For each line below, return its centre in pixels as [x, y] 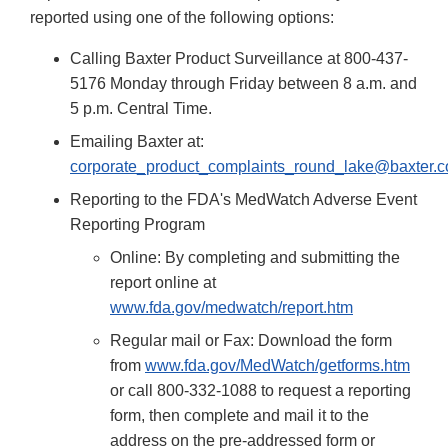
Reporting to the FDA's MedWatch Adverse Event [243, 200]
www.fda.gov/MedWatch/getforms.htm [277, 366]
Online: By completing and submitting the [255, 258]
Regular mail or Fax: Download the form [251, 341]
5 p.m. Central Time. [141, 109]
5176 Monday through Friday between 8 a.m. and [243, 84]
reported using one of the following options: [182, 18]
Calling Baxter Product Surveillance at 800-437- [239, 59]
